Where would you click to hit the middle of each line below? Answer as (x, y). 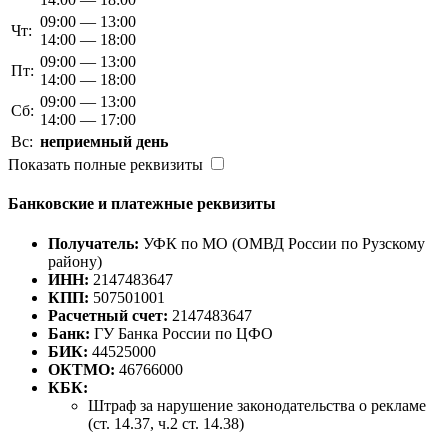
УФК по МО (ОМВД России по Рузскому (282, 243)
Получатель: (93, 243)
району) (75, 261)
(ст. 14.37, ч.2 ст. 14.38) (166, 423)
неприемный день (104, 142)
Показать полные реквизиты (105, 165)
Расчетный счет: (108, 315)
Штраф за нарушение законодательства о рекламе (257, 405)
